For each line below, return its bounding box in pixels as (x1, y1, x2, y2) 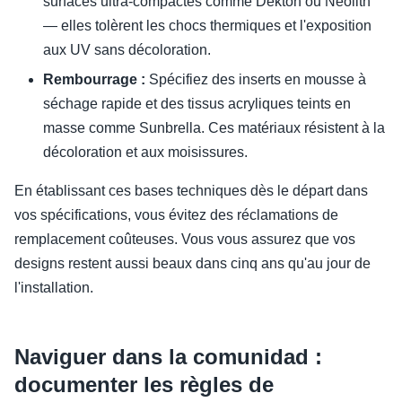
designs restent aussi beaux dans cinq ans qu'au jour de (14, 256, 371, 272)
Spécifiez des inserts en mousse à (145, 72, 366, 88)
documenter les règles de (14, 372, 274, 398)
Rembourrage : (43, 72, 145, 88)
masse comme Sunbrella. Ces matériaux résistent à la (43, 120, 385, 136)
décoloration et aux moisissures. (43, 144, 248, 161)
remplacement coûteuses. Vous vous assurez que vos (14, 232, 355, 248)
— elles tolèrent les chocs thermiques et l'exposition (43, 18, 371, 34)
